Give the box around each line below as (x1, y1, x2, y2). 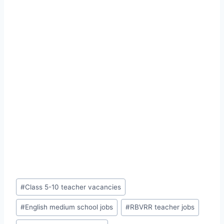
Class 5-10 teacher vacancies (25, 182, 121, 191)
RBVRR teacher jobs (130, 203, 195, 211)
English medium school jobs (25, 203, 113, 211)
